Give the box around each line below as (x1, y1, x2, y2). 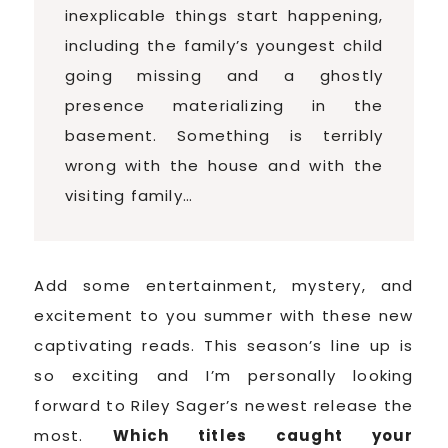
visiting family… (64, 184, 193, 206)
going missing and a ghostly (64, 64, 384, 86)
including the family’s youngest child (64, 34, 384, 56)
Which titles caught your (113, 424, 414, 446)
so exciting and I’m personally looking (34, 364, 414, 386)
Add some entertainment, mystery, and (34, 274, 414, 296)
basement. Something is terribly (64, 124, 384, 146)
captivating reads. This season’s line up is (34, 334, 414, 356)
